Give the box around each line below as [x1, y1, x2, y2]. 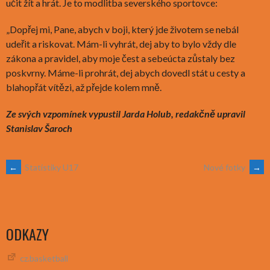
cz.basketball [19, 253, 68, 264]
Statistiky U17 [23, 162, 78, 172]
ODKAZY [6, 223, 49, 245]
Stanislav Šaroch [6, 122, 72, 134]
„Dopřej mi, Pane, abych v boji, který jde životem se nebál [6, 23, 239, 35]
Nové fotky [204, 162, 247, 172]
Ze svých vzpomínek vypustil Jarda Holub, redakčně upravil [6, 107, 245, 119]
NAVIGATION [5, 191, 102, 224]
